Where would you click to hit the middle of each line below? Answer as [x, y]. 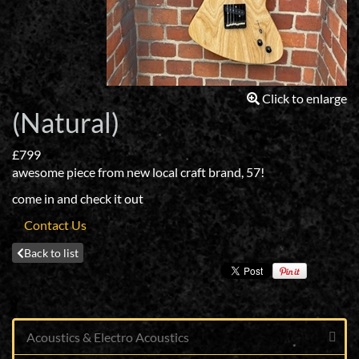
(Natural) [66, 122]
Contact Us [49, 225]
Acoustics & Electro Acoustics [108, 337]
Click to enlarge [305, 98]
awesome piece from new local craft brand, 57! [138, 172]
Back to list [51, 253]
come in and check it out [78, 198]
